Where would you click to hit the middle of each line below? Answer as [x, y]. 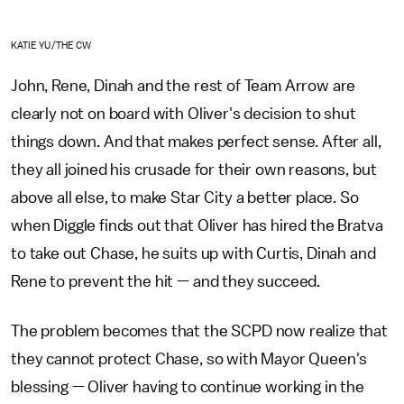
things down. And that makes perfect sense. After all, [196, 141]
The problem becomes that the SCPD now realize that [199, 331]
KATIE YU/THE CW [51, 45]
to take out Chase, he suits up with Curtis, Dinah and [193, 253]
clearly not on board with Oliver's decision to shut [184, 113]
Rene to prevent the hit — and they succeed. [167, 281]
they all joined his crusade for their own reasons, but [194, 169]
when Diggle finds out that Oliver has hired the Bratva [197, 225]
